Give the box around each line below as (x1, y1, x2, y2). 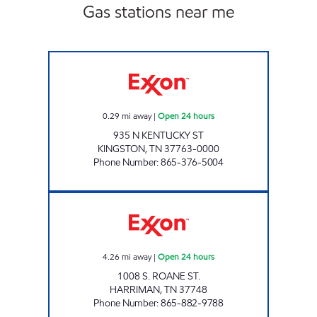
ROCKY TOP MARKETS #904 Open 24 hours (158, 192, 310, 204)
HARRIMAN (110, 282, 160, 296)
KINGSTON (98, 142, 145, 156)
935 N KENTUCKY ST (113, 128, 204, 142)
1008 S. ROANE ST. (117, 269, 200, 283)
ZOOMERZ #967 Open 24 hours (158, 51, 269, 63)
